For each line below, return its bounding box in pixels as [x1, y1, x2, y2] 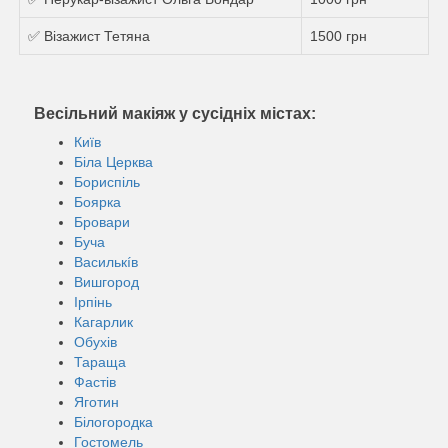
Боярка [74, 193, 121, 210]
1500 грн [310, 27, 367, 44]
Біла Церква [74, 153, 153, 170]
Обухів [74, 333, 117, 350]
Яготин [74, 393, 119, 410]
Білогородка [74, 413, 153, 430]
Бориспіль [74, 173, 140, 190]
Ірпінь [74, 293, 112, 310]
